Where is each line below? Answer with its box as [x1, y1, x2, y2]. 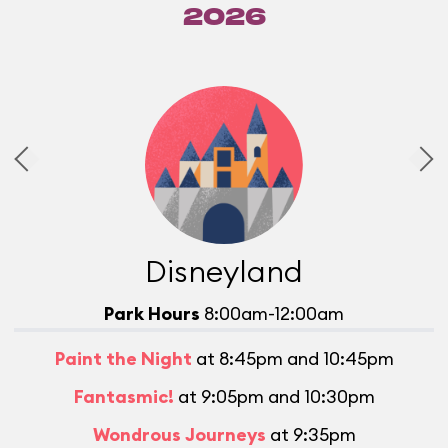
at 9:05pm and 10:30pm [173, 385, 375, 409]
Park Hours [104, 302, 200, 326]
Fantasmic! [73, 385, 174, 409]
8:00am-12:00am [200, 302, 344, 326]
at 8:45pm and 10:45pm [191, 347, 394, 371]
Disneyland [145, 252, 303, 291]
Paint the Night [54, 347, 192, 371]
